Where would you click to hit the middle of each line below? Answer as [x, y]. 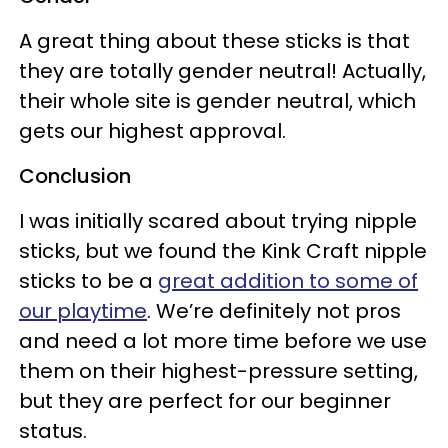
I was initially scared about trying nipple [218, 220]
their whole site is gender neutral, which [217, 100]
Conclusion [75, 175]
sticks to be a [88, 280]
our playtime [83, 310]
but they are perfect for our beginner [205, 400]
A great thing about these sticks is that [214, 40]
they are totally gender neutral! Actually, [222, 70]
